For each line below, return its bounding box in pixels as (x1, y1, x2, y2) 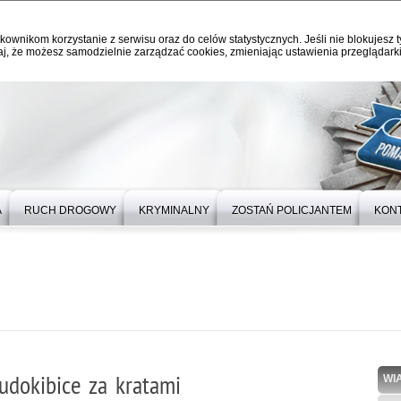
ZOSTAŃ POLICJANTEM (232, 204, 352, 217)
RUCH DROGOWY (24, 204, 116, 217)
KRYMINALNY (139, 204, 209, 217)
